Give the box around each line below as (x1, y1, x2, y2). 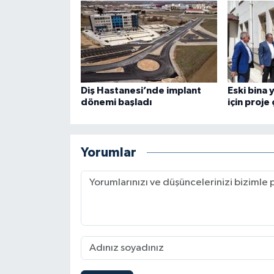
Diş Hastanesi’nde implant (80, 86, 201, 96)
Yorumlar (80, 146, 136, 159)
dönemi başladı (80, 97, 152, 108)
